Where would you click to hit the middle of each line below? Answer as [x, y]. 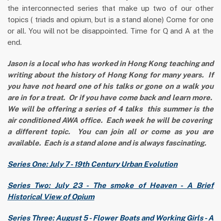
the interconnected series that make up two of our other [110, 8]
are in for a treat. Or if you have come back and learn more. [110, 98]
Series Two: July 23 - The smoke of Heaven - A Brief [110, 185]
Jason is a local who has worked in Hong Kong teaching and [110, 64]
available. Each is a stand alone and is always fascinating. [107, 143]
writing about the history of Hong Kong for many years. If [110, 75]
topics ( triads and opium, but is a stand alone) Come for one [110, 20]
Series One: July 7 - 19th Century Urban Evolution [92, 164]
